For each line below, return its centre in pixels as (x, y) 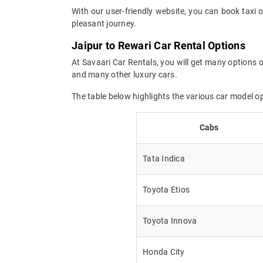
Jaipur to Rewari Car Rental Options (159, 45)
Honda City (164, 252)
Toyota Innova (170, 220)
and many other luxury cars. (124, 74)
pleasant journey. (104, 23)
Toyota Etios (166, 189)
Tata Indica (164, 158)
